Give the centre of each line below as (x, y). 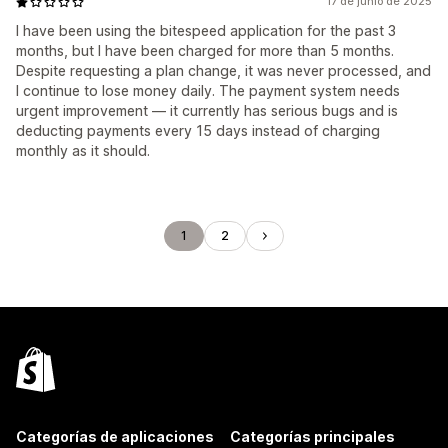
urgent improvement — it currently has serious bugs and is (207, 110)
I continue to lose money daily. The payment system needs (208, 90)
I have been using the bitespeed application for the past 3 (206, 30)
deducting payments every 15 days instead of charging (198, 130)
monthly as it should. (83, 150)
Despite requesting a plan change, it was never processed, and (223, 70)
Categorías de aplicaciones (115, 436)
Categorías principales (312, 436)
